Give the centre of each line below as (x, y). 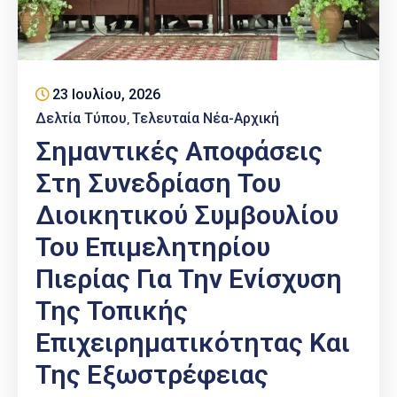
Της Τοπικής (112, 311)
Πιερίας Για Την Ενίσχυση (189, 279)
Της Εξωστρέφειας (152, 375)
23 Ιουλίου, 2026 (106, 95)
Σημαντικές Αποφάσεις (179, 152)
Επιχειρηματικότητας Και (193, 343)
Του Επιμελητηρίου (153, 247)
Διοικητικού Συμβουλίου (187, 215)
